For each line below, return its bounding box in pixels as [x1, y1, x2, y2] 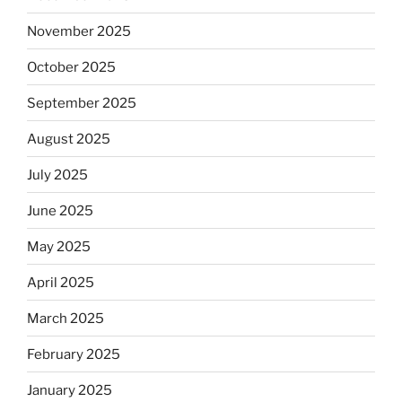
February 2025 [27, 345, 120, 363]
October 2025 [27, 58, 116, 75]
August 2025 [27, 130, 110, 147]
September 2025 [27, 94, 136, 111]
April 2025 [27, 274, 94, 291]
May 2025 [27, 238, 91, 255]
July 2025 [27, 166, 88, 183]
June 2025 [27, 202, 93, 219]
